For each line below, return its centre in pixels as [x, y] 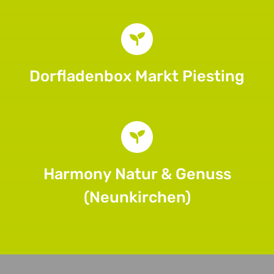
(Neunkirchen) [137, 197]
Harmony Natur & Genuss [137, 174]
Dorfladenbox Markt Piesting [137, 76]
